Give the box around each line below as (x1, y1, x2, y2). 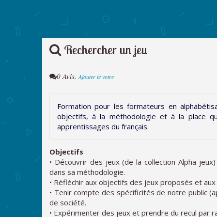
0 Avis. (57, 71, 78, 81)
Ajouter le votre (78, 72, 114, 80)
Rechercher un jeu (61, 41, 148, 58)
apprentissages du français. (57, 121, 149, 131)
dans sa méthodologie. (49, 167, 125, 177)
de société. (49, 197, 86, 207)
